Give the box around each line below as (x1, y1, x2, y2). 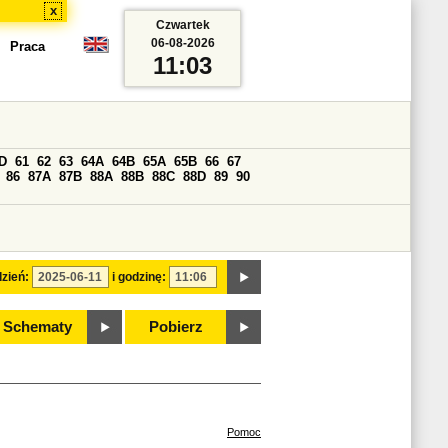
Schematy (2, 319, 72, 335)
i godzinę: (112, 270, 166, 284)
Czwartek (155, 18, 210, 32)
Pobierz (149, 319, 203, 335)
